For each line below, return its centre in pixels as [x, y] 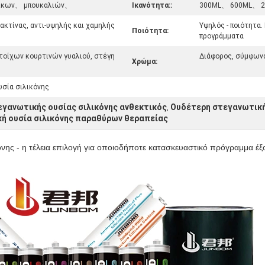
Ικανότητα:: [152, 5]
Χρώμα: [145, 62]
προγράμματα [222, 36]
